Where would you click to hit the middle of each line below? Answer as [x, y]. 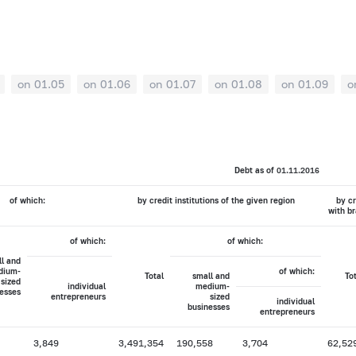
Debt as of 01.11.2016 [277, 170]
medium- [212, 286]
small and [211, 276]
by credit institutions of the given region [217, 201]
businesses [208, 307]
